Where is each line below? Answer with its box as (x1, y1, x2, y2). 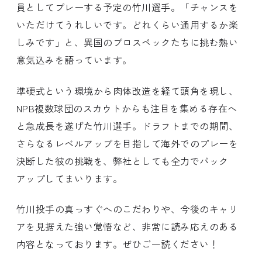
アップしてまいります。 (16, 171, 123, 185)
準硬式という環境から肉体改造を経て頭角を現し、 (16, 83, 239, 98)
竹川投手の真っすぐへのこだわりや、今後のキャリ (16, 201, 239, 216)
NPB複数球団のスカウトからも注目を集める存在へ (16, 101, 237, 115)
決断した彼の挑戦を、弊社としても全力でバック (16, 153, 229, 168)
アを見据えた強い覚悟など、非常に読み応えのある (16, 219, 239, 233)
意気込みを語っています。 (16, 53, 132, 67)
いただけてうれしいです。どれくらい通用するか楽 (16, 18, 239, 32)
